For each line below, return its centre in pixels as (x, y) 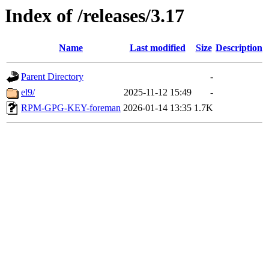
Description (239, 48)
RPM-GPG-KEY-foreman (71, 108)
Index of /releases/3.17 (95, 16)
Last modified (157, 48)
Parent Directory (52, 77)
